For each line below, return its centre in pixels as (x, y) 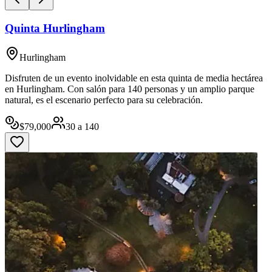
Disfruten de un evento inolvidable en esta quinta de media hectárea (134, 78)
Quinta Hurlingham (55, 28)
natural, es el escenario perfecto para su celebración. (104, 100)
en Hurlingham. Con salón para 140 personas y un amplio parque (130, 89)
